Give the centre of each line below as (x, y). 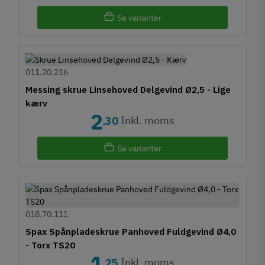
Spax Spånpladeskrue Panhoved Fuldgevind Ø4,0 (131, 232)
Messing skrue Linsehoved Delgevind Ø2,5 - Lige (128, 90)
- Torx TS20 (51, 245)
